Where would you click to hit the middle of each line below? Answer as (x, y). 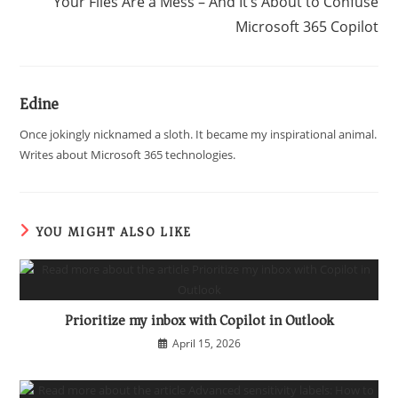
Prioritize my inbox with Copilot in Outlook (199, 321)
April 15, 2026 (206, 344)
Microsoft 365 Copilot (306, 27)
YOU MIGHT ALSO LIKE (114, 233)
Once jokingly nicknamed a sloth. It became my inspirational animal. (199, 135)
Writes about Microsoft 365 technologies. (128, 155)
